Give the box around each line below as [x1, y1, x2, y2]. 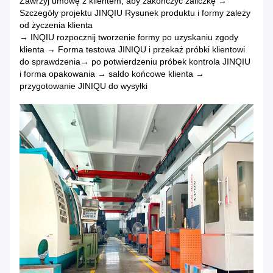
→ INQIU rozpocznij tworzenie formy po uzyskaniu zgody [19, 32, 238, 43]
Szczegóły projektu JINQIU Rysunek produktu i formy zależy [19, 8, 250, 18]
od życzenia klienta [19, 20, 93, 30]
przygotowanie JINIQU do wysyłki [19, 81, 147, 91]
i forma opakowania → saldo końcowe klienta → [19, 69, 204, 79]
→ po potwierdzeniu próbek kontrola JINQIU [80, 57, 250, 67]
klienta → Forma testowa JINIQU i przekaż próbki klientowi [19, 44, 245, 55]
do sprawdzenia [19, 57, 80, 67]
